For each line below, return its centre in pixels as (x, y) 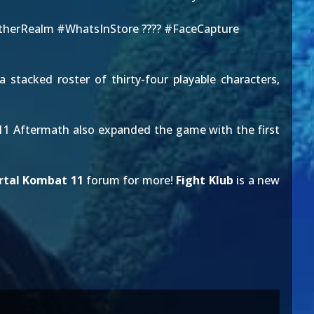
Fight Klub (205, 180)
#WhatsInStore (98, 29)
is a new (257, 180)
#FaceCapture (202, 29)
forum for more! (130, 180)
